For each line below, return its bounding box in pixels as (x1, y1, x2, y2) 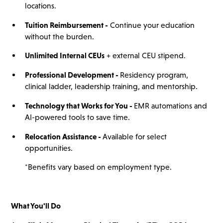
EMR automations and (133, 101, 207, 111)
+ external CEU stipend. (104, 51, 186, 61)
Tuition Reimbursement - (24, 20, 108, 30)
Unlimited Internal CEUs (24, 51, 105, 61)
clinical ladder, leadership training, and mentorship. (24, 82, 198, 92)
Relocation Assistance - (24, 131, 103, 141)
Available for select (102, 131, 167, 141)
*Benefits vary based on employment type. (24, 162, 172, 172)
